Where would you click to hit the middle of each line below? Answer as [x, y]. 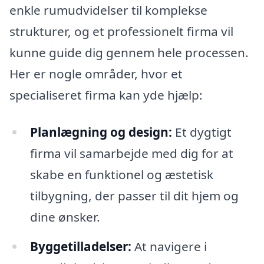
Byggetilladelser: [80, 247]
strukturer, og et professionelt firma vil [121, 31]
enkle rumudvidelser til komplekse [108, 10]
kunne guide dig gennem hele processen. [129, 52]
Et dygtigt [202, 132]
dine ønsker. [65, 217]
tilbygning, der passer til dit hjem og [134, 196]
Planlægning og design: [101, 132]
